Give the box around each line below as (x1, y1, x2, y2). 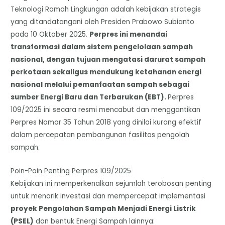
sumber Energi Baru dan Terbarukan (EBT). (11, 92, 168, 102)
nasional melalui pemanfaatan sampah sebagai (11, 79, 190, 89)
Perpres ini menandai (89, 29, 168, 39)
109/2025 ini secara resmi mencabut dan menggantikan (11, 104, 201, 115)
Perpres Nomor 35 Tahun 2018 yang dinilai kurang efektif (11, 117, 202, 127)
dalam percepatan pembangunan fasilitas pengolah (11, 130, 190, 140)
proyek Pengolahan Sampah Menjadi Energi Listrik (11, 203, 196, 213)
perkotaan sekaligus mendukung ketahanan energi (11, 67, 202, 77)
